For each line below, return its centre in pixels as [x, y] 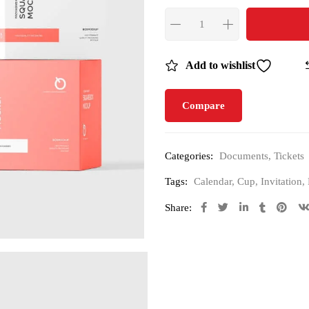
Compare [203, 106]
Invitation [281, 181]
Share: [178, 208]
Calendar [213, 181]
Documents [244, 156]
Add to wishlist [220, 65]
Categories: [189, 156]
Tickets [289, 156]
